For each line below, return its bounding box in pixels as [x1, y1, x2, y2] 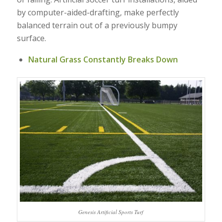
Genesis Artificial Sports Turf [78, 208, 144, 216]
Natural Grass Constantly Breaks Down [28, 54, 178, 65]
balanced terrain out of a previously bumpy [16, 20, 177, 31]
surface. [16, 33, 46, 44]
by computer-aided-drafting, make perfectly [16, 7, 179, 18]
